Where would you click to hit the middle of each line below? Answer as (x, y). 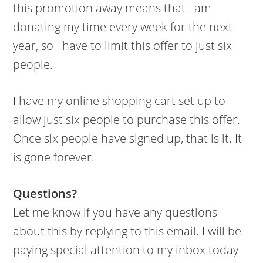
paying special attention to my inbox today (126, 250)
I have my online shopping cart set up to (119, 101)
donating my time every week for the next (123, 27)
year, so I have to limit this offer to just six (123, 45)
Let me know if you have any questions (115, 212)
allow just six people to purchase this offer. (127, 119)
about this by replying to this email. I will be (127, 231)
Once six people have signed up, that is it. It (128, 138)
